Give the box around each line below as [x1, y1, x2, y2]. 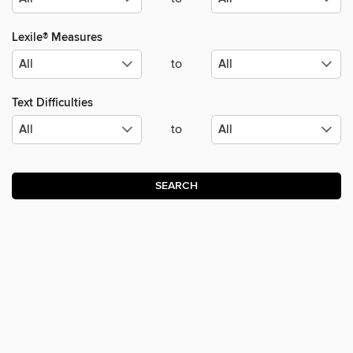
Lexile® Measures [12, 30, 102, 46]
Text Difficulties [12, 95, 93, 111]
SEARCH [155, 179, 198, 194]
